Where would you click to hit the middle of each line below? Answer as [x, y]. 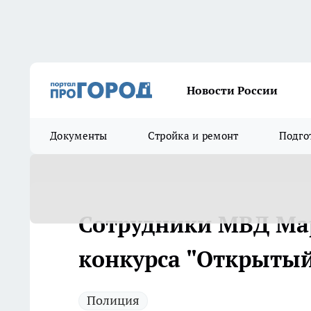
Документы [79, 136]
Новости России [232, 90]
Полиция [113, 300]
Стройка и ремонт [193, 136]
